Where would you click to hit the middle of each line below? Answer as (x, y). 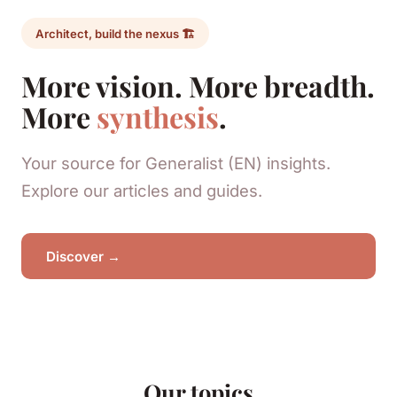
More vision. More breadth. (198, 85)
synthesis (158, 116)
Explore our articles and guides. (142, 190)
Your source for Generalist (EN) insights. (176, 163)
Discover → (83, 256)
